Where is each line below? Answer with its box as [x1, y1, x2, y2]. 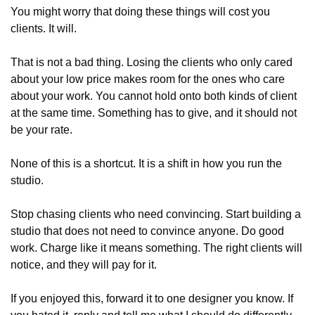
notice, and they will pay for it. [11, 259, 157, 271]
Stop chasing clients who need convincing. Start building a [11, 208, 301, 220]
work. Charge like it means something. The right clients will [11, 242, 302, 254]
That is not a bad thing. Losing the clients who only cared [11, 56, 292, 68]
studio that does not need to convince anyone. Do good [11, 225, 284, 237]
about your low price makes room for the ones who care [11, 73, 285, 85]
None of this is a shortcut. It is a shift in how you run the [11, 157, 282, 169]
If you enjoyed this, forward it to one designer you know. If [11, 292, 293, 304]
